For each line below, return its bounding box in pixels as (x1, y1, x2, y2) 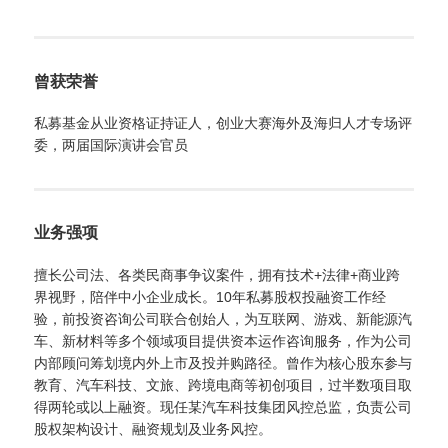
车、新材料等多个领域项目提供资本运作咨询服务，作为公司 (34, 332, 413, 349)
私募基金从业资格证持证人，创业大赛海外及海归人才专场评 (34, 115, 413, 132)
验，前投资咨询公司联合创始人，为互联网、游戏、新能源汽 (34, 310, 413, 327)
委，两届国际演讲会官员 (34, 137, 189, 154)
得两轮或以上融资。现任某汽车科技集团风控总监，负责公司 (34, 398, 413, 415)
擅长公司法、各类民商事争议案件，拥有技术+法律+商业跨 (34, 266, 401, 283)
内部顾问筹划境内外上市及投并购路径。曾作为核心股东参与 (34, 354, 413, 371)
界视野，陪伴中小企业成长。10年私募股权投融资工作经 (34, 288, 387, 305)
